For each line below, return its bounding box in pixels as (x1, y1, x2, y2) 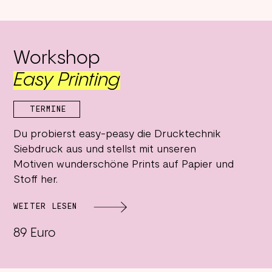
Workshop (13, 49, 101, 68)
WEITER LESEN (13, 202, 77, 211)
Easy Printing (13, 70, 121, 90)
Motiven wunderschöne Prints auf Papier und (13, 159, 234, 170)
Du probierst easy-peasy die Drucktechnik (13, 129, 222, 140)
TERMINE (30, 105, 67, 114)
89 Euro (13, 226, 56, 240)
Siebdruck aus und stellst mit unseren (13, 144, 197, 155)
